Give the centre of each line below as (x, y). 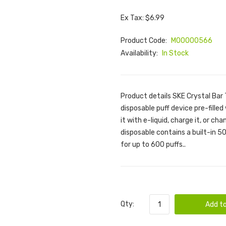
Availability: (140, 53)
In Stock (175, 53)
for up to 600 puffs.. (153, 145)
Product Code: (145, 41)
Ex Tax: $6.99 (143, 18)
